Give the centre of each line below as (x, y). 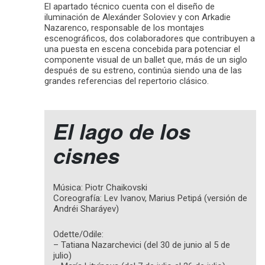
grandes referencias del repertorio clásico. (127, 81)
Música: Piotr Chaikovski (100, 187)
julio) (62, 255)
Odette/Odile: (78, 234)
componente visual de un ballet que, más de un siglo (146, 59)
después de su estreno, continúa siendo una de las (143, 70)
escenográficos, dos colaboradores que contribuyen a (150, 38)
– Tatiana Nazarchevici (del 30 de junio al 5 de (142, 245)
